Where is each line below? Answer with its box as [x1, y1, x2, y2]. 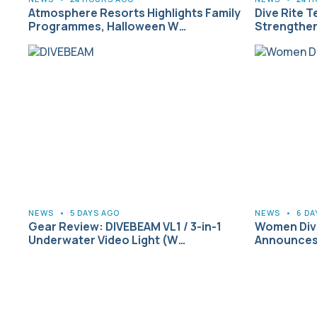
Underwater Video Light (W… [28, 231, 185, 248]
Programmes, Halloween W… [28, 18, 186, 34]
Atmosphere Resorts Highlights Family [28, 4, 241, 21]
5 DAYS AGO [70, 207, 120, 218]
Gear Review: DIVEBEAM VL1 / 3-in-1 [28, 218, 221, 234]
